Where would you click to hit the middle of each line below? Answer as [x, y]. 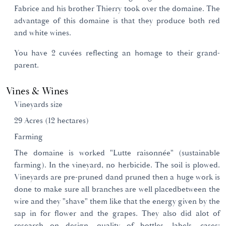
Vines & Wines [37, 91]
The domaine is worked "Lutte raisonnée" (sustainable [117, 153]
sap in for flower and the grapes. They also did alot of [117, 213]
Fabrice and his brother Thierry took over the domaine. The [117, 9]
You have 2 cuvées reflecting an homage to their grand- [117, 53]
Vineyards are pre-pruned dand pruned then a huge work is [117, 177]
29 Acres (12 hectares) [51, 121]
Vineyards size [38, 104]
